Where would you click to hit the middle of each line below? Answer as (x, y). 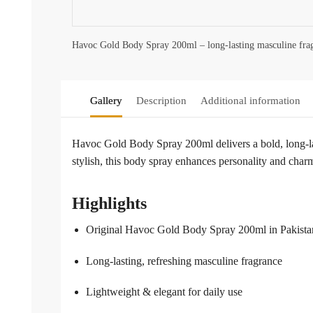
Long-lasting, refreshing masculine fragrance (184, 261)
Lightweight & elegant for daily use (164, 292)
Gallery (106, 101)
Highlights (109, 204)
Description (161, 101)
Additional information (250, 101)
